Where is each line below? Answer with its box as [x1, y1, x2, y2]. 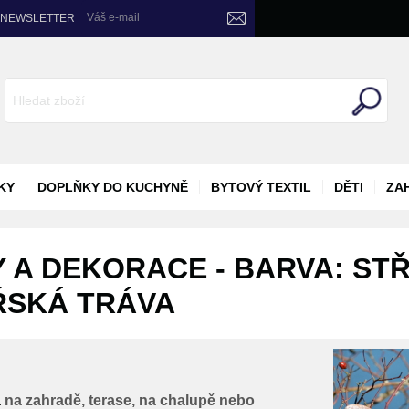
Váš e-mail [87, 11, 140, 25]
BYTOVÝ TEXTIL [211, 180, 311, 194]
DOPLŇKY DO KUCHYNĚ [37, 180, 188, 194]
